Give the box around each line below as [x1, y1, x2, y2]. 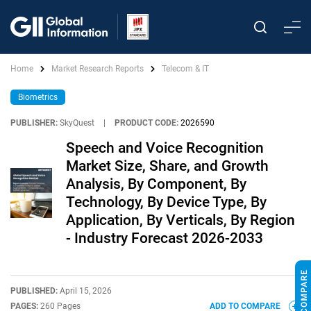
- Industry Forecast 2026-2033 [66, 230, 263, 246]
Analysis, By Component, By [66, 176, 246, 192]
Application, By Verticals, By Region [66, 212, 295, 228]
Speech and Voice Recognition [66, 140, 264, 156]
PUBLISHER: [10, 118, 58, 128]
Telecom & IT [162, 64, 209, 74]
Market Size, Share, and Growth [66, 158, 269, 174]
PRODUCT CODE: [115, 118, 178, 128]
